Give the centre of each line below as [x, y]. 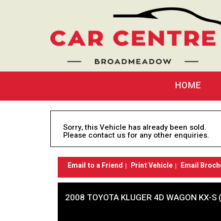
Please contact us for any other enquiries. [136, 135]
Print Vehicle [152, 165]
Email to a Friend [95, 165]
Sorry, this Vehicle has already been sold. [135, 127]
